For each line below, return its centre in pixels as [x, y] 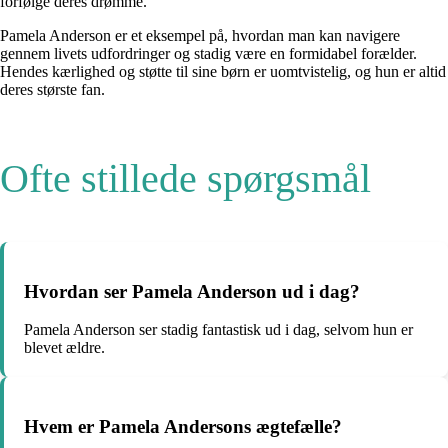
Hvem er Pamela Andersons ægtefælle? [183, 427]
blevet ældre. [64, 348]
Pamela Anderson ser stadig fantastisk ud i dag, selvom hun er [218, 330]
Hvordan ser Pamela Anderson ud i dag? [192, 291]
